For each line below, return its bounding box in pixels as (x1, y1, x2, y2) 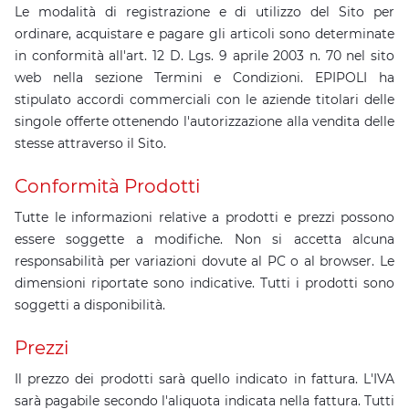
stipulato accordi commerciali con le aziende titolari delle (15, 91, 394, 108)
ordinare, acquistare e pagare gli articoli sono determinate (15, 26, 394, 42)
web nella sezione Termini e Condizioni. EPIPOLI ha (15, 69, 394, 86)
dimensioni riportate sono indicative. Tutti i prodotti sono (15, 275, 394, 291)
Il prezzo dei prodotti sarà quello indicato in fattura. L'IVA (15, 371, 394, 387)
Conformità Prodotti (15, 175, 200, 197)
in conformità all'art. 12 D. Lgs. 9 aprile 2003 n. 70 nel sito (15, 47, 394, 64)
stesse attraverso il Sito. (15, 135, 166, 152)
